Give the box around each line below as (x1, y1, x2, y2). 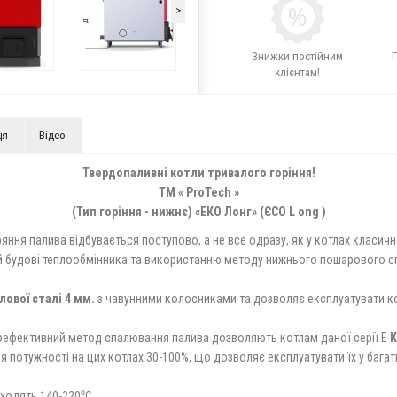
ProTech (185, 185, 231, 199)
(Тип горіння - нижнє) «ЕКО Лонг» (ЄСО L (71, 205, 295, 219)
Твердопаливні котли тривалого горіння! (82, 166, 315, 180)
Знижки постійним (252, 50, 344, 63)
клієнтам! (275, 66, 321, 79)
